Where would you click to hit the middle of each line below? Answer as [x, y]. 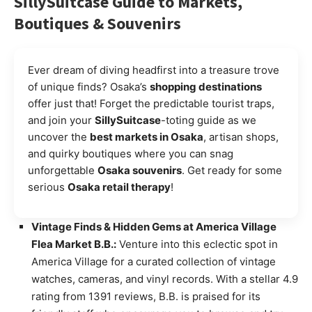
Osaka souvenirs [140, 171]
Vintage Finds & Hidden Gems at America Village [154, 227]
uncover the [59, 137]
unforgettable [63, 171]
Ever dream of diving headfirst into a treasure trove [154, 70]
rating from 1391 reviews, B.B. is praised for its [146, 297]
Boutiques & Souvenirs [97, 24]
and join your [61, 120]
